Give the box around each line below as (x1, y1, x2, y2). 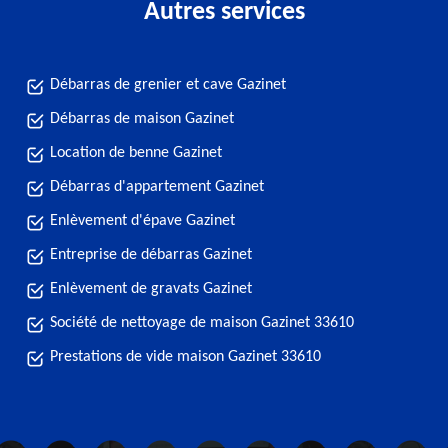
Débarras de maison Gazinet (50, 111, 234, 127)
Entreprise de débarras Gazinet (50, 247, 252, 263)
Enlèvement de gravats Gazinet (50, 281, 252, 297)
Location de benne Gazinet (50, 145, 222, 161)
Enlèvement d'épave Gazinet (50, 213, 235, 229)
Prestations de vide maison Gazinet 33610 (50, 349, 321, 365)
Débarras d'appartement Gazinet (50, 179, 264, 195)
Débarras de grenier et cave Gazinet (50, 77, 286, 93)
